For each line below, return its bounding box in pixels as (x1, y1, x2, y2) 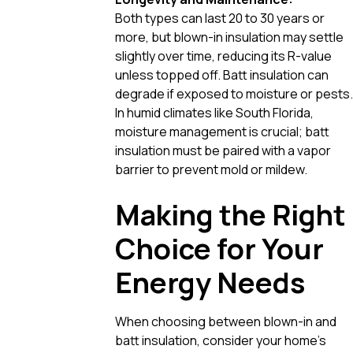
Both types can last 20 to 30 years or (115, 9, 325, 27)
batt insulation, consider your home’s (115, 331, 326, 349)
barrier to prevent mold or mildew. (115, 160, 307, 178)
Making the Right (115, 195, 346, 234)
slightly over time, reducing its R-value (115, 46, 332, 65)
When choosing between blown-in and (115, 312, 336, 330)
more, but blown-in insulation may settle (115, 28, 344, 46)
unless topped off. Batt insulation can (115, 65, 329, 84)
